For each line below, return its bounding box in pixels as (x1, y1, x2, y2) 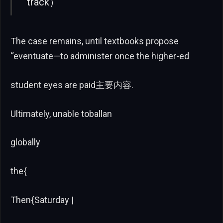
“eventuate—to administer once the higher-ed (10, 51, 189, 62)
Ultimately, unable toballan (10, 108, 112, 119)
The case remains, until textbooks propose (10, 36, 179, 47)
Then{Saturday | (10, 194, 74, 205)
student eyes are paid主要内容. (10, 79, 133, 90)
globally (10, 137, 40, 148)
